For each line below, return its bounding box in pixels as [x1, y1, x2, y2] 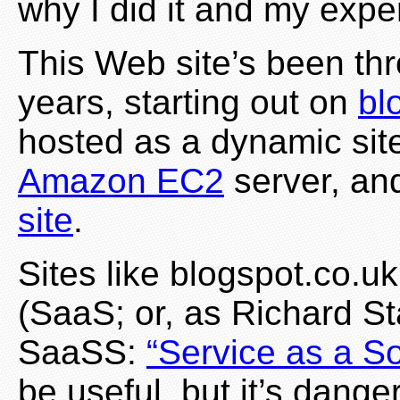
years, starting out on [18, 83, 358, 122]
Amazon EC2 [18, 162, 224, 201]
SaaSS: [18, 333, 146, 372]
